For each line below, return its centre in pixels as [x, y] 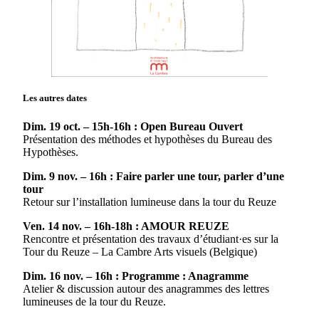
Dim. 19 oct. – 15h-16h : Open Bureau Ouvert [133, 126]
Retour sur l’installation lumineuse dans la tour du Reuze [150, 202]
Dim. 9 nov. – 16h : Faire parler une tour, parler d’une [153, 176]
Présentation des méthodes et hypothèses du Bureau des [147, 139]
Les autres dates [55, 98]
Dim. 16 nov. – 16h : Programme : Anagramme [136, 276]
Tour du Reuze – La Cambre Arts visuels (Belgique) [140, 251]
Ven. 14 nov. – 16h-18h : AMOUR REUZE [126, 226]
